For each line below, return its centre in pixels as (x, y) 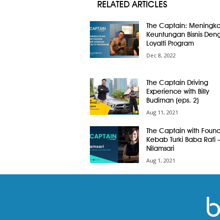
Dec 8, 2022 (161, 55)
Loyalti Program (170, 43)
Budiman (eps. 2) (172, 100)
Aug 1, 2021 (161, 160)
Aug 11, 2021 (162, 112)
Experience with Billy (178, 91)
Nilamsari (160, 148)
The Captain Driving (177, 82)
